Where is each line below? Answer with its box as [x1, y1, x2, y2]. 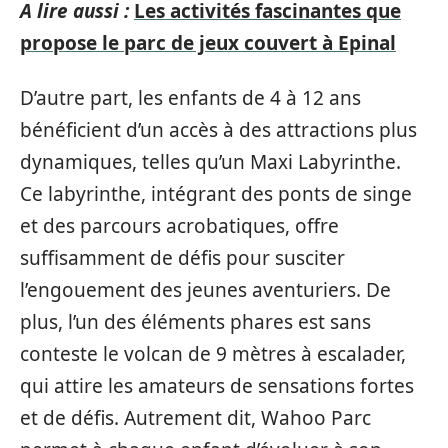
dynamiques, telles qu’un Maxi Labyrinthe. [20, 148, 401, 175]
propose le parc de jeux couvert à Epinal [20, 30, 396, 56]
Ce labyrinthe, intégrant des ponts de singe [20, 180, 412, 207]
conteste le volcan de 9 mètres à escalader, [20, 340, 406, 367]
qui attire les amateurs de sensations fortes [20, 372, 414, 399]
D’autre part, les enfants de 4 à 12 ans [20, 84, 361, 111]
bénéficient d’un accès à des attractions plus [20, 116, 417, 143]
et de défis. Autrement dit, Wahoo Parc [20, 404, 371, 431]
